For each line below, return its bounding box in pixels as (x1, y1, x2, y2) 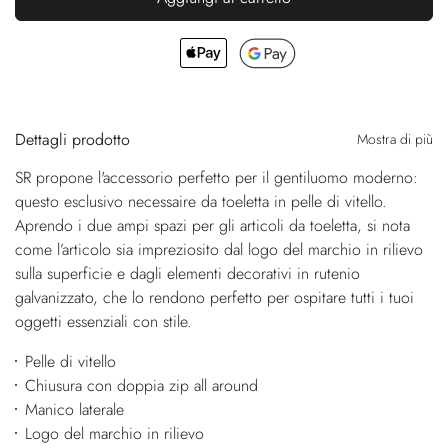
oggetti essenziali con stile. (15, 309, 192, 333)
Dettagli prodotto (15, 127, 130, 151)
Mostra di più (357, 128, 433, 149)
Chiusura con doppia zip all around (24, 373, 258, 397)
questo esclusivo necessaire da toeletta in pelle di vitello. (15, 189, 387, 213)
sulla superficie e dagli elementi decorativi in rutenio (15, 261, 360, 285)
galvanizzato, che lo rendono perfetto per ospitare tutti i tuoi (15, 285, 414, 309)
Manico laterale (24, 397, 124, 421)
